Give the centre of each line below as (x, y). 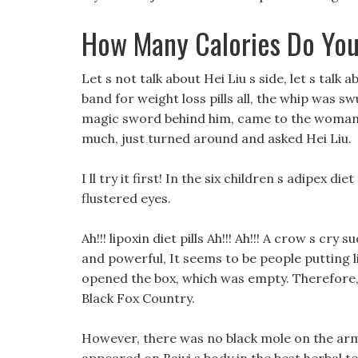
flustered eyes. (126, 198)
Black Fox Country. (138, 298)
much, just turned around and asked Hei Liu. (217, 138)
